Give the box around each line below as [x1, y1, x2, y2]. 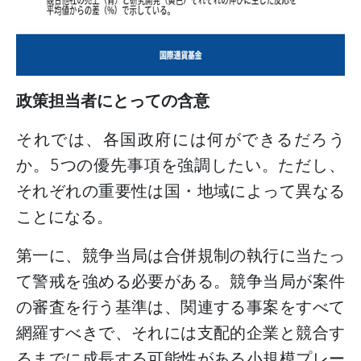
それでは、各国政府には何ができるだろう [16, 126, 345, 154]
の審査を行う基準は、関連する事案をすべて [16, 293, 345, 322]
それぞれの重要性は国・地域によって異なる [16, 177, 345, 205]
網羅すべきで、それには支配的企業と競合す [16, 319, 345, 347]
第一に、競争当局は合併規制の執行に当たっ [16, 242, 345, 270]
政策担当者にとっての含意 [16, 87, 210, 115]
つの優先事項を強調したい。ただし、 [59, 151, 346, 180]
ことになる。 [16, 203, 113, 231]
